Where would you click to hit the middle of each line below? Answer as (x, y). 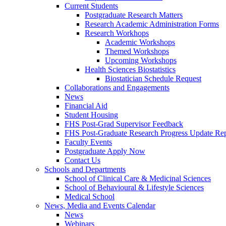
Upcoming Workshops (141, 60)
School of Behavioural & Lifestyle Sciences (134, 187)
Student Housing (91, 115)
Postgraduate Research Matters (134, 15)
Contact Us (82, 160)
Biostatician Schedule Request (153, 78)
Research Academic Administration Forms (152, 24)
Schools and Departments (85, 169)
